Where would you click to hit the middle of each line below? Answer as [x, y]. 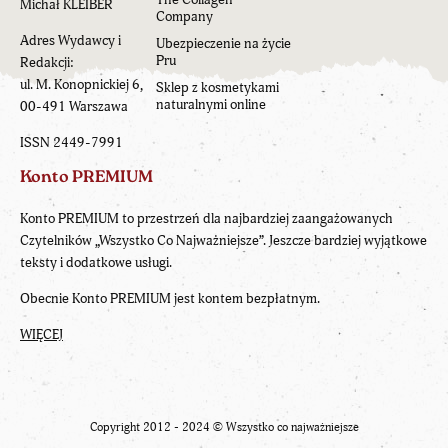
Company [184, 16]
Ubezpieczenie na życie [223, 43]
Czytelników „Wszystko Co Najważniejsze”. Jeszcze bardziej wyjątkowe [223, 240]
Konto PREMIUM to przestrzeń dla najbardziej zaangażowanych [206, 218]
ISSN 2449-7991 [71, 142]
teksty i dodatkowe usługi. [96, 262]
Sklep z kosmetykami [217, 87]
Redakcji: [47, 62]
